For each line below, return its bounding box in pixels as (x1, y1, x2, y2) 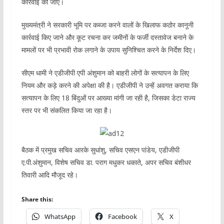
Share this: (21, 195, 53, 204)
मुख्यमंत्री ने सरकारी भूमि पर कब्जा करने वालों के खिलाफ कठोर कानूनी (21, 20, 193, 30)
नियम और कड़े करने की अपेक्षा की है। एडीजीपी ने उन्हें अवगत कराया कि (21, 80, 198, 90)
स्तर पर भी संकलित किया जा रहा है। (21, 105, 112, 115)
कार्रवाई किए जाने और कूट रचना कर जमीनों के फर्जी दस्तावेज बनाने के (21, 32, 193, 42)
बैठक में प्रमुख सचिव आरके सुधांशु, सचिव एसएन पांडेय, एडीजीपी (21, 145, 179, 155)
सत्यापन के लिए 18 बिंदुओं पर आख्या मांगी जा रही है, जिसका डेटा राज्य (21, 93, 195, 103)
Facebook (107, 212, 137, 221)
